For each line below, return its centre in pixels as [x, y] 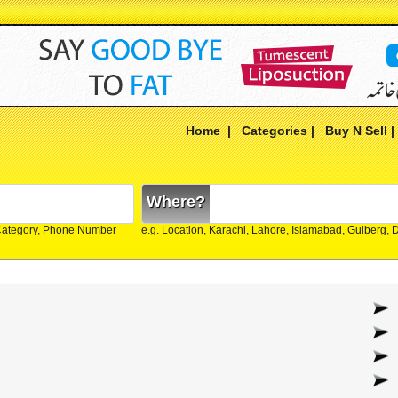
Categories [275, 131]
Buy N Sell [356, 131]
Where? [176, 202]
